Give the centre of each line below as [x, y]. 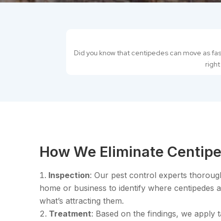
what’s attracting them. [82, 201]
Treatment [70, 214]
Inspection [69, 175]
